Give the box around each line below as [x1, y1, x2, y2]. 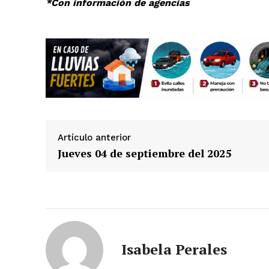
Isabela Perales [121, 239, 227, 259]
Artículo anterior [58, 131, 131, 143]
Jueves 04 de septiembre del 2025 [58, 145, 231, 160]
